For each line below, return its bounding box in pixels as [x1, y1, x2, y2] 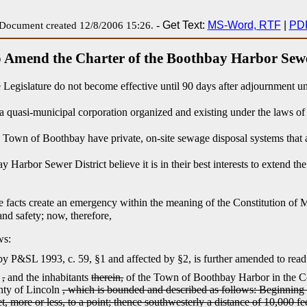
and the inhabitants [5, 271, 92, 283]
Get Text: [162, 19, 208, 31]
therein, [91, 271, 124, 283]
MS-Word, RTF [207, 19, 281, 31]
